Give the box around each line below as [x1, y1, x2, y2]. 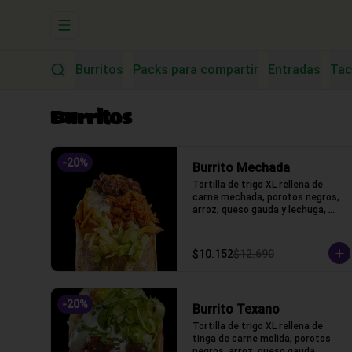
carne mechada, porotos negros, [192, 191, 339, 203]
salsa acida [192, 216, 244, 228]
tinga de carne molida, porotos [192, 332, 331, 344]
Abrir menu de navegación [63, 24, 199, 39]
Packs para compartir [133, 61, 258, 77]
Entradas [268, 61, 321, 77]
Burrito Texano [192, 301, 280, 317]
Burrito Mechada [192, 159, 290, 175]
